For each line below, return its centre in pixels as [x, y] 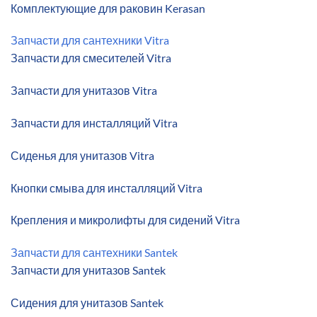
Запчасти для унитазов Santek [88, 270]
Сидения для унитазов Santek [87, 302]
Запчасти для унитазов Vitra [84, 91]
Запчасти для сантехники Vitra [90, 40]
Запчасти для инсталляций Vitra [94, 122]
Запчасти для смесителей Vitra [91, 58]
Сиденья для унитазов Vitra [82, 155]
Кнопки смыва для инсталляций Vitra [106, 188]
